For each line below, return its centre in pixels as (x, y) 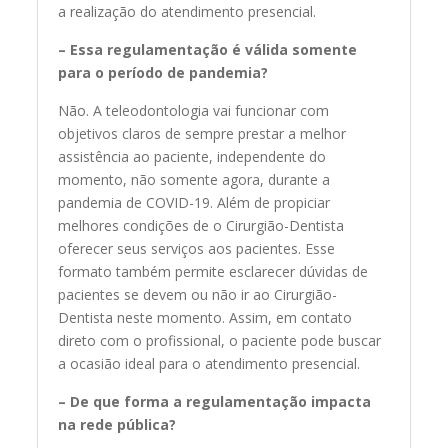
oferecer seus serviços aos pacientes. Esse (197, 249)
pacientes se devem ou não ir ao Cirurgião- (198, 295)
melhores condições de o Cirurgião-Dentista (201, 226)
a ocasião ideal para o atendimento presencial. (209, 364)
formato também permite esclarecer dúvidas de (213, 272)
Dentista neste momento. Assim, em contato (205, 318)
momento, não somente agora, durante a (194, 180)
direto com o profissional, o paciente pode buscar (220, 341)
